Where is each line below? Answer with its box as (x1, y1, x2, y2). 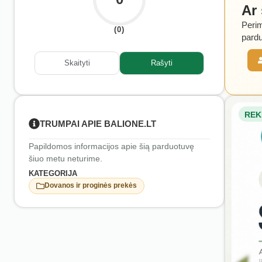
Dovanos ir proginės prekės (44, 181, 137, 190)
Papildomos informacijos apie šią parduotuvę (29, 141, 194, 151)
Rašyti (151, 58, 173, 68)
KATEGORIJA (29, 168, 77, 178)
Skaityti (64, 58, 90, 68)
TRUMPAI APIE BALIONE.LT (40, 118, 156, 129)
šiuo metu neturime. (29, 153, 102, 163)
